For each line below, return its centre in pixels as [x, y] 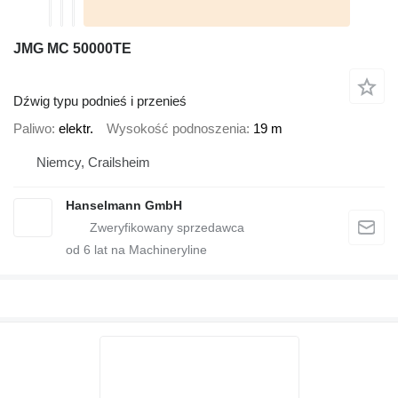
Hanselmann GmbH [124, 205]
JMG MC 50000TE [72, 49]
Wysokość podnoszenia [176, 129]
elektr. [76, 129]
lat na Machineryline [149, 249]
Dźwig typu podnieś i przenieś [100, 100]
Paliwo [32, 129]
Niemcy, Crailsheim [93, 162]
